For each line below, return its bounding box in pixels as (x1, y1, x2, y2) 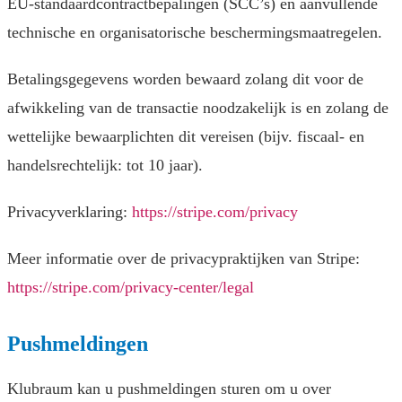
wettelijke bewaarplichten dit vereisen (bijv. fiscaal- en (7, 127, 364, 146)
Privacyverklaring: (7, 203, 132, 222)
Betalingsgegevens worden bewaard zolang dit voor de (7, 70, 363, 89)
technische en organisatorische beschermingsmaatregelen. (7, 23, 382, 42)
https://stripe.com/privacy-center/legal (7, 278, 254, 297)
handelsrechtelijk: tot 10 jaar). (7, 156, 203, 175)
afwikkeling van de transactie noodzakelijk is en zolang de (7, 99, 389, 118)
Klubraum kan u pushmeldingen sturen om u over (7, 380, 331, 398)
